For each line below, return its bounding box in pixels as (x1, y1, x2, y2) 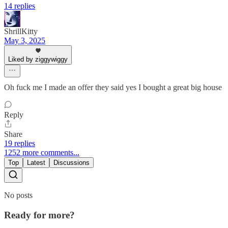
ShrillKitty (4, 27, 38, 36)
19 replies (4, 139, 35, 148)
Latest (27, 159, 45, 167)
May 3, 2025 (4, 36, 45, 45)
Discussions (53, 159, 90, 167)
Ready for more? (4, 209, 75, 220)
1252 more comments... (4, 148, 79, 157)
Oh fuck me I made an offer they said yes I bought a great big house (4, 83, 222, 92)
